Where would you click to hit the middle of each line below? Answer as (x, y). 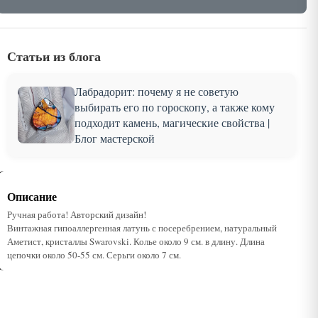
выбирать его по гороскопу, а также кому (174, 107)
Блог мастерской (114, 138)
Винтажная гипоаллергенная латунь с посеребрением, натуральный (142, 228)
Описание (32, 196)
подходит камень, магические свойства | (172, 122)
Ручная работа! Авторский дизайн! (76, 214)
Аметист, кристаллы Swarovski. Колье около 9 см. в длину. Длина (136, 241)
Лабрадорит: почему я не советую (156, 91)
